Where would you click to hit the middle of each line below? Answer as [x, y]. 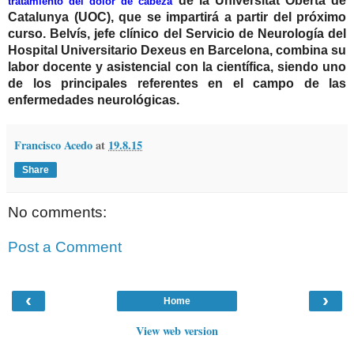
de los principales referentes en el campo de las [177, 83]
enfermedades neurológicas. [94, 100]
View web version [177, 331]
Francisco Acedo [53, 145]
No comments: [57, 213]
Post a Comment [65, 247]
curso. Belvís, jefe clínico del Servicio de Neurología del [177, 34]
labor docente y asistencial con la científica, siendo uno [177, 67]
